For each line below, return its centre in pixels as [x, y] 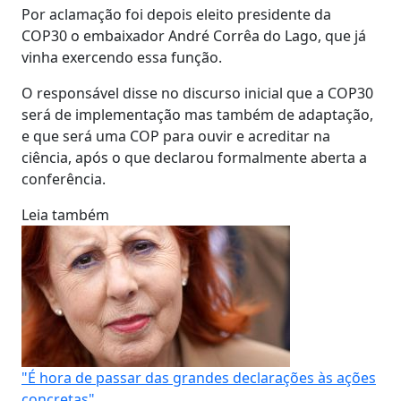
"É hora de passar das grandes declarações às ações [199, 377]
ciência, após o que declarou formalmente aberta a [194, 157]
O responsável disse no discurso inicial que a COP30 [197, 93]
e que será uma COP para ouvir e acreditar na [176, 136]
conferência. [64, 179]
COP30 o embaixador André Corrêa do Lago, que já [194, 35]
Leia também [65, 214]
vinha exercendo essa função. [122, 57]
